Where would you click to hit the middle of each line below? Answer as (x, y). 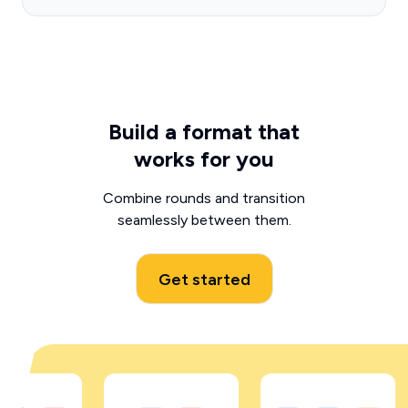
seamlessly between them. (204, 220)
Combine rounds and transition (204, 198)
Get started (204, 279)
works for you (204, 159)
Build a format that (204, 132)
